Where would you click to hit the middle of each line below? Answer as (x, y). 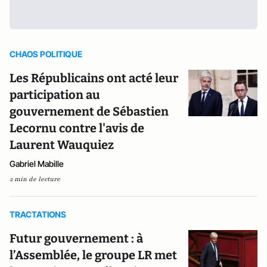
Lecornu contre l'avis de (77, 128)
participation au (55, 95)
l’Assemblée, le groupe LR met (93, 255)
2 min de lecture (35, 179)
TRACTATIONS (38, 214)
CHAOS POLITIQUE (46, 54)
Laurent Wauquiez (62, 145)
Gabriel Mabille (37, 164)
